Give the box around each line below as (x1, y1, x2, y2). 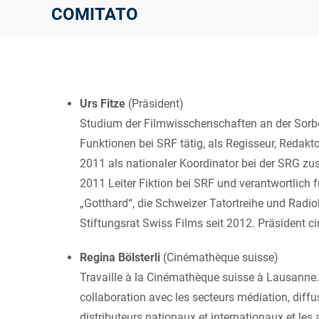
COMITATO (51, 4, 138, 25)
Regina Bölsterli (80, 250, 160, 264)
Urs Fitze (80, 96, 125, 110)
